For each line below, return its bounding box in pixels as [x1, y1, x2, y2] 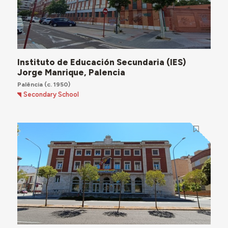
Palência [17, 80, 44, 88]
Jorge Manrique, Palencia [17, 67, 125, 77]
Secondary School [23, 91, 79, 99]
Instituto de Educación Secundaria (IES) [17, 56, 186, 67]
